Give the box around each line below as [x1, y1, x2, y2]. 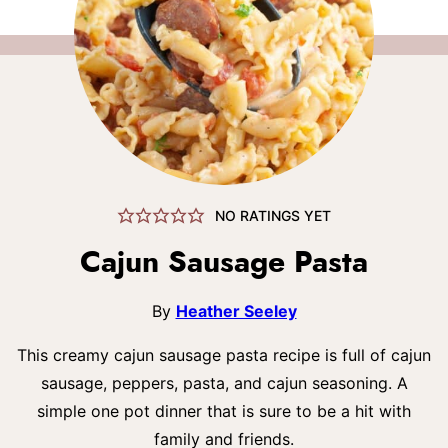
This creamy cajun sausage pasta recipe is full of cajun [17, 345, 431, 365]
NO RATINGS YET [214, 206, 331, 224]
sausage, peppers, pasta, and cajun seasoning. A [40, 373, 408, 393]
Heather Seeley [175, 301, 297, 321]
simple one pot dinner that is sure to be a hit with [37, 401, 411, 421]
